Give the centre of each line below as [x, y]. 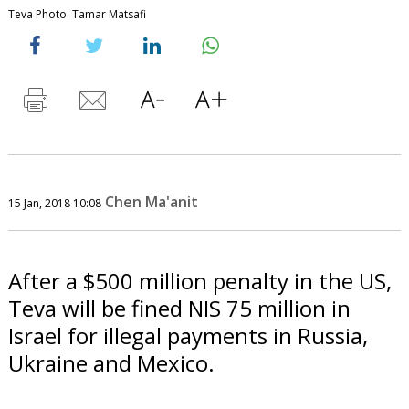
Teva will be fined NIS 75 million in [179, 308]
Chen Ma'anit [151, 201]
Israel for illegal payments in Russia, [188, 335]
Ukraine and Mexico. [111, 362]
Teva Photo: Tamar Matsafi [77, 14]
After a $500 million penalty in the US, [199, 280]
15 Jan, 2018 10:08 [54, 203]
